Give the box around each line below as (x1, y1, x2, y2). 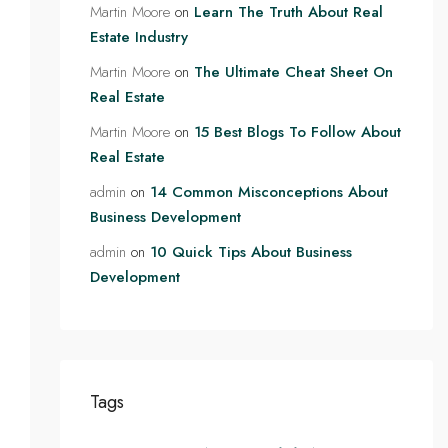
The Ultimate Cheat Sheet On (193, 61, 393, 83)
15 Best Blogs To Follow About (193, 121, 401, 143)
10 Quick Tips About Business (149, 241, 352, 263)
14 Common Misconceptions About (149, 181, 388, 203)
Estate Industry (89, 26, 188, 48)
